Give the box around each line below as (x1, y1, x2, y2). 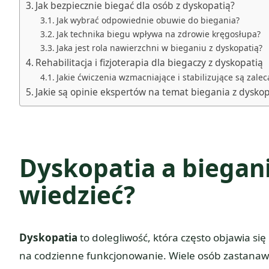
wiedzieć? (19, 178, 135, 212)
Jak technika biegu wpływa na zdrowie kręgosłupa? (56, 28, 261, 40)
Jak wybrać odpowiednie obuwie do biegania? (56, 14, 240, 26)
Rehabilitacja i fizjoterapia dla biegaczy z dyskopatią (35, 55, 264, 69)
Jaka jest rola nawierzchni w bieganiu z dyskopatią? (56, 41, 263, 53)
